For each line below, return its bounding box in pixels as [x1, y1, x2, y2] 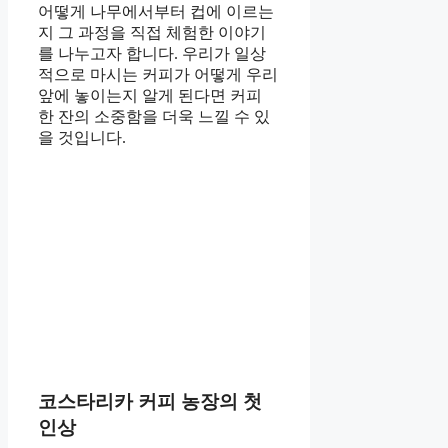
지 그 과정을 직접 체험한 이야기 [38, 23, 266, 41]
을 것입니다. [38, 128, 126, 146]
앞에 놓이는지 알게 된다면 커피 [38, 86, 262, 104]
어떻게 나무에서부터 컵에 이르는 [38, 2, 274, 20]
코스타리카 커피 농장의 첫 [38, 390, 262, 412]
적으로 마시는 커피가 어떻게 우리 [38, 65, 278, 83]
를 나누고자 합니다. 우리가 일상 [38, 44, 266, 62]
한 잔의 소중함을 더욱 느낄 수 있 [38, 107, 270, 125]
